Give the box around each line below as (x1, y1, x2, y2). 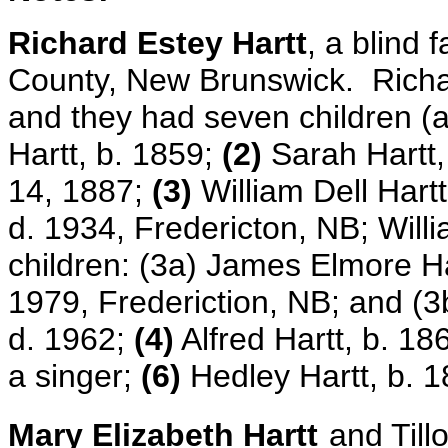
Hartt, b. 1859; (8, 136, 222, 172)
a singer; (8, 358, 141, 394)
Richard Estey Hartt (8, 25, 307, 61)
